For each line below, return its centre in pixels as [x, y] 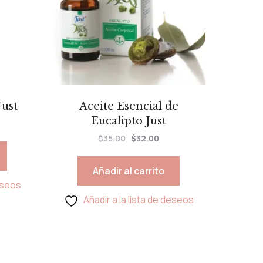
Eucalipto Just [129, 121]
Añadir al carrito [129, 171]
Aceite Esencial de [129, 106]
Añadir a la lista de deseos [138, 199]
